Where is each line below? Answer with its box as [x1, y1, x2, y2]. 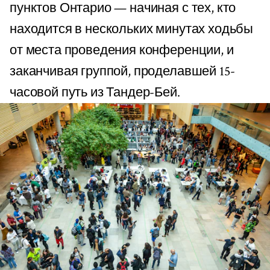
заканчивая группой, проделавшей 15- [10, 63, 235, 81]
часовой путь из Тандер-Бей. [10, 84, 180, 102]
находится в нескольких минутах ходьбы [10, 20, 254, 39]
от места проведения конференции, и [10, 42, 234, 60]
